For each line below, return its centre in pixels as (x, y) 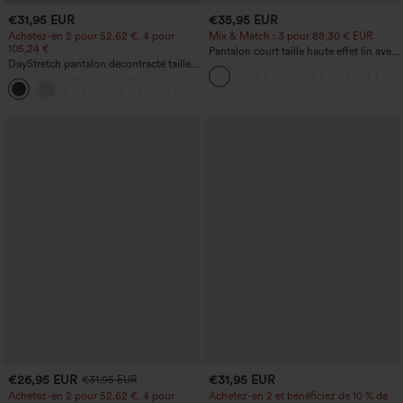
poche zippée (240, 64)
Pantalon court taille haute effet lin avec (302, 51)
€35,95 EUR (243, 19)
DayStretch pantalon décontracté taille (99, 64)
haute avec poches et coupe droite (90, 76)
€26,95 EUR (43, 379)
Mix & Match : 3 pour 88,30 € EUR (290, 36)
